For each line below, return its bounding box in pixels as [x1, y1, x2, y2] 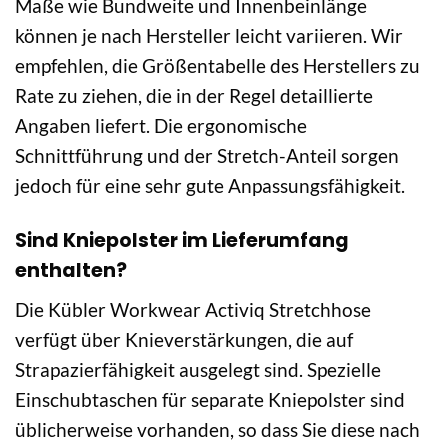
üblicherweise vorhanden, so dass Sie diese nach [15, 418, 420, 442]
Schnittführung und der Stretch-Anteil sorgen [15, 143, 399, 167]
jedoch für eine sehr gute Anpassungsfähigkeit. [15, 173, 405, 197]
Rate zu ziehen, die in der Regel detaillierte [15, 83, 373, 107]
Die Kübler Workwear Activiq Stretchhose [15, 298, 371, 322]
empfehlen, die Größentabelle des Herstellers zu [15, 53, 420, 77]
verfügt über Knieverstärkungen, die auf [15, 328, 353, 352]
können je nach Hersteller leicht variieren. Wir [15, 23, 403, 47]
